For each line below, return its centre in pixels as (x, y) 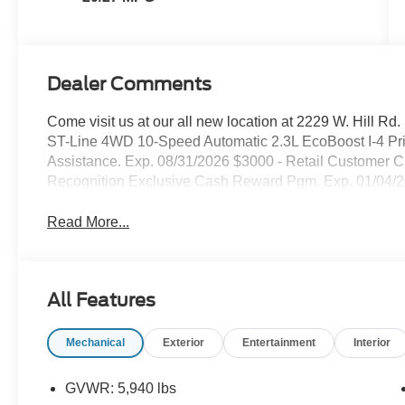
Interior (372, 343)
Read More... (89, 222)
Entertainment (279, 343)
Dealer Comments (130, 85)
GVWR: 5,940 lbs (121, 389)
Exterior (184, 343)
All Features (101, 301)
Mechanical (96, 343)
